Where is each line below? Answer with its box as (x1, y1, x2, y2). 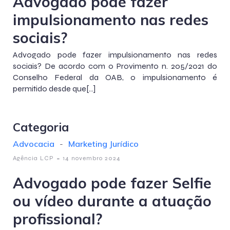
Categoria (13, 120, 69, 135)
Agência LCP (13, 155, 54, 162)
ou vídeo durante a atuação (13, 191, 212, 210)
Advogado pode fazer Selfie (13, 174, 212, 192)
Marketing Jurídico (68, 139, 139, 149)
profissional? (13, 209, 102, 228)
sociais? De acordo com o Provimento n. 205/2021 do (13, 61, 217, 71)
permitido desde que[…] (13, 84, 95, 93)
